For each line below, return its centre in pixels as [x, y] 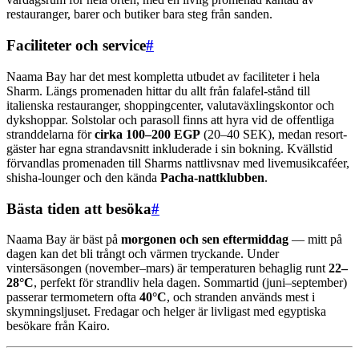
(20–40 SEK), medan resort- [274, 134]
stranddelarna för [50, 134]
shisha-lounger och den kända [83, 177]
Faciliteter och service [76, 46]
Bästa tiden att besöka [79, 208]
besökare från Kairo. [58, 326]
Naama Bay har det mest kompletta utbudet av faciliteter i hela [163, 76]
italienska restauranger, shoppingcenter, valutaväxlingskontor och [170, 105]
